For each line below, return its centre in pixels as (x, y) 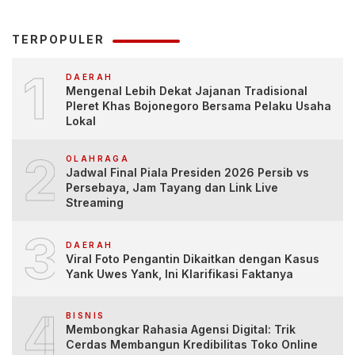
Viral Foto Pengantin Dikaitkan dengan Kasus (193, 258)
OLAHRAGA (98, 159)
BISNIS (86, 316)
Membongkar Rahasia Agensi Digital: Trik (181, 330)
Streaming (95, 203)
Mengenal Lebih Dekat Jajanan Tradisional (187, 91)
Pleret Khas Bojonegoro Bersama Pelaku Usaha (198, 106)
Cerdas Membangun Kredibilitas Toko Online (192, 345)
